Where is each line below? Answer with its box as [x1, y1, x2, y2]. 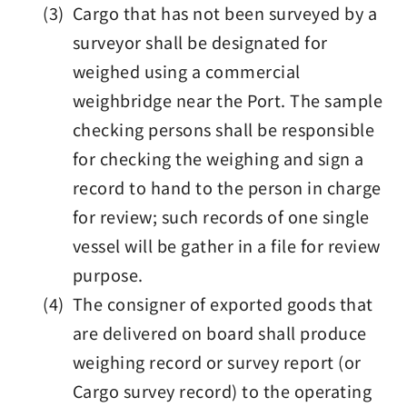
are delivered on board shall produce [72, 321, 367, 344]
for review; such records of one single [72, 204, 370, 228]
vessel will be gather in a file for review [72, 233, 381, 257]
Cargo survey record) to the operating [72, 379, 372, 402]
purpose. [72, 263, 144, 286]
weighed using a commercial [72, 59, 301, 83]
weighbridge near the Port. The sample [72, 88, 383, 112]
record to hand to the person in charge [72, 175, 382, 199]
